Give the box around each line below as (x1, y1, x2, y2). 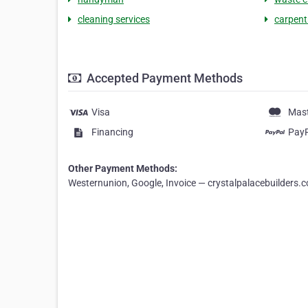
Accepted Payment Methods (84, 71, 243, 86)
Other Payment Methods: (68, 163, 177, 175)
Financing (91, 126, 133, 138)
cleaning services (78, 14, 150, 25)
